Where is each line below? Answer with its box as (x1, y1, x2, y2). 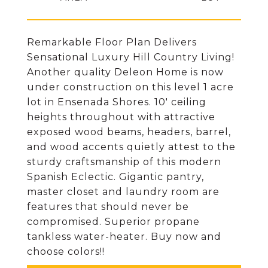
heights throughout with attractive (27, 111, 215, 123)
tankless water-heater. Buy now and (27, 231, 221, 242)
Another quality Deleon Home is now (27, 66, 224, 78)
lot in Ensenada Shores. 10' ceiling (27, 96, 206, 108)
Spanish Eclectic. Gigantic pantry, (27, 171, 204, 182)
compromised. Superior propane (27, 216, 200, 227)
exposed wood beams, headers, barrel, (27, 126, 231, 138)
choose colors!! (27, 246, 105, 257)
